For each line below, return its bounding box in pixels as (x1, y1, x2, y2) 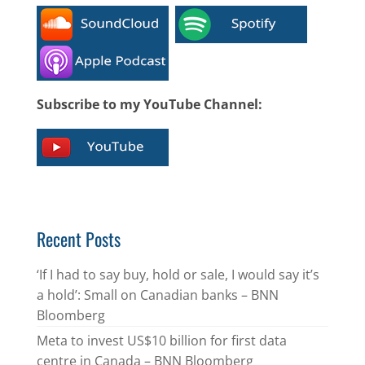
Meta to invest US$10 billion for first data (36, 331, 287, 350)
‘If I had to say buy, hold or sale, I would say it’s (36, 266, 319, 284)
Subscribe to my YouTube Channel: (36, 95, 262, 113)
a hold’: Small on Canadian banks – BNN (36, 286, 279, 304)
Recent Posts (36, 226, 121, 252)
